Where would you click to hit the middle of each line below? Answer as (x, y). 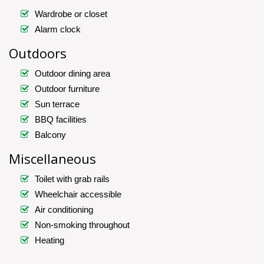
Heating (49, 240)
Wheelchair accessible (78, 194)
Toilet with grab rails (72, 179)
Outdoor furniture (67, 89)
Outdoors (38, 53)
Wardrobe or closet (71, 14)
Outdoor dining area (72, 74)
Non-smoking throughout (82, 225)
